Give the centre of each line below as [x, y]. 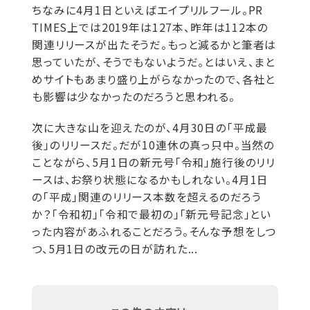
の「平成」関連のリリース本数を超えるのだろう [147, 197]
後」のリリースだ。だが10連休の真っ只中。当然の [154, 145]
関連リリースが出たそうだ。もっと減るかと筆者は [154, 45]
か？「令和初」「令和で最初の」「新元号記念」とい [152, 214]
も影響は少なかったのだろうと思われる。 [134, 97]
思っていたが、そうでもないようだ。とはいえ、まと [154, 62]
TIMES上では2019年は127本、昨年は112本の [150, 27]
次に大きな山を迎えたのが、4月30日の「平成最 [150, 128]
